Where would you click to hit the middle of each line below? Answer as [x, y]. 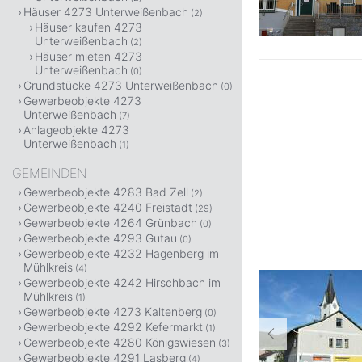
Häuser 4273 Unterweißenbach [106, 12]
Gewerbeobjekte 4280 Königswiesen [120, 342]
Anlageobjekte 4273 [76, 130]
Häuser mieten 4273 [88, 56]
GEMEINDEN [49, 173]
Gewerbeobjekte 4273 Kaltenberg [113, 311]
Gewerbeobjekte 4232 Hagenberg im [121, 253]
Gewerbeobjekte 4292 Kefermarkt [113, 327]
